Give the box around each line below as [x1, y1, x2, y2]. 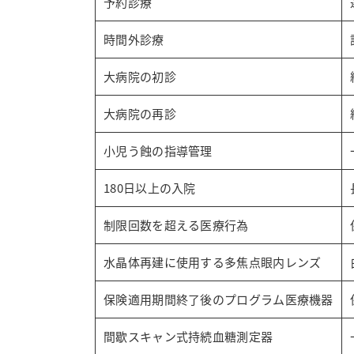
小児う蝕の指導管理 [104, 142, 213, 159]
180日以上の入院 [104, 179, 196, 196]
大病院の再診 [104, 105, 176, 122]
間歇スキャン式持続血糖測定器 [104, 328, 273, 345]
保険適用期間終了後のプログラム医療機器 [104, 291, 333, 307]
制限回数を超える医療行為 [104, 217, 249, 233]
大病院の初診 [104, 68, 176, 85]
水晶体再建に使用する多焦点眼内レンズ [104, 254, 322, 270]
